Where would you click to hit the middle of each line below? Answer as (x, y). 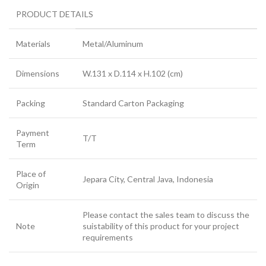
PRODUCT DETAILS (55, 14)
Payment (33, 133)
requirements (108, 237)
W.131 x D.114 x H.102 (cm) (133, 74)
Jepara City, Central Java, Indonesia (148, 179)
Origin (28, 185)
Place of (31, 174)
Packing (31, 103)
